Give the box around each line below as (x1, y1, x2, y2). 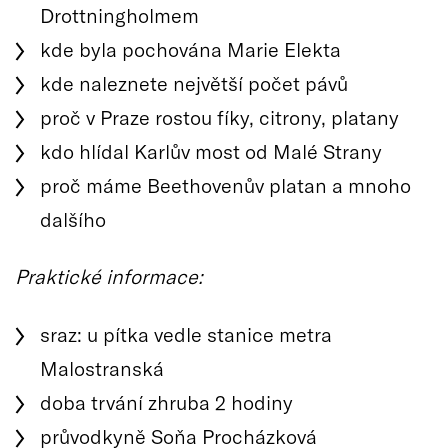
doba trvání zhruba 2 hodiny (40, 389, 293, 414)
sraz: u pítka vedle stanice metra (40, 321, 332, 346)
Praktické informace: (15, 263, 203, 288)
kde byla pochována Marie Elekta (40, 36, 341, 61)
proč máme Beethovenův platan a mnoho (40, 172, 411, 197)
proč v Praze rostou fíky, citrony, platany (40, 104, 399, 129)
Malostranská (40, 355, 164, 380)
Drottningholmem (40, 2, 199, 27)
